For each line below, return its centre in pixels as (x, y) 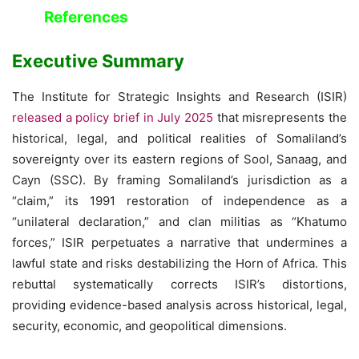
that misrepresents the (280, 117)
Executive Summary (98, 61)
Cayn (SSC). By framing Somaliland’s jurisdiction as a (179, 179)
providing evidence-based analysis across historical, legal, (179, 305)
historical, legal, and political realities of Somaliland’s (179, 138)
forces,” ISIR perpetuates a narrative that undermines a (179, 242)
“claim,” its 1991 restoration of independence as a (179, 200)
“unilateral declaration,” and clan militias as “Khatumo (179, 221)
